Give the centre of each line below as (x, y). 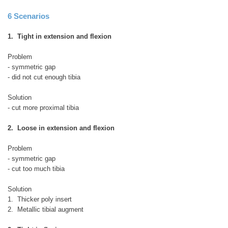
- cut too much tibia (36, 168)
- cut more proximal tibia (43, 107)
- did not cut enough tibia (44, 77)
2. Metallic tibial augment (46, 209)
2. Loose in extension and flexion (61, 128)
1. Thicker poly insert (40, 199)
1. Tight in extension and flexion (60, 36)
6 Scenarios (28, 16)
